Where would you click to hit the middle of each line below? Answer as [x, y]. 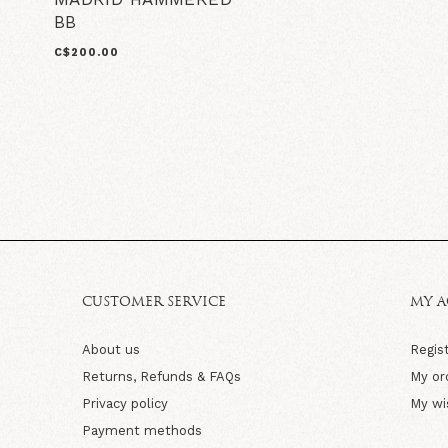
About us [111, 349]
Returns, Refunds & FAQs [161, 376]
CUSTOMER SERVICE [154, 302]
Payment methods [142, 430]
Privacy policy [125, 403]
